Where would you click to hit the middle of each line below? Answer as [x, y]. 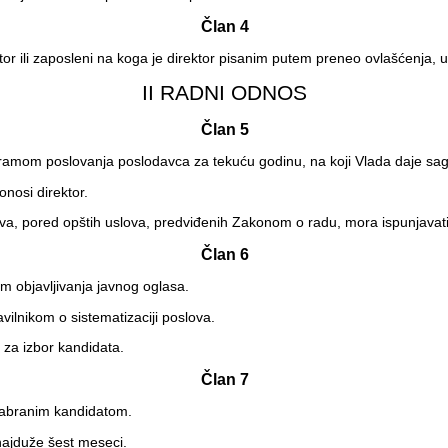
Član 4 [224, 26]
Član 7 [224, 380]
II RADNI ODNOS [225, 92]
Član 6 [224, 254]
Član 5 [224, 129]
